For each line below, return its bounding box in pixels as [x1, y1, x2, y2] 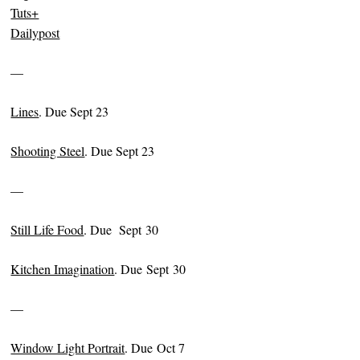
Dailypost [10, 23, 60, 41]
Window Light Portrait [10, 338, 125, 356]
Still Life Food [10, 220, 84, 238]
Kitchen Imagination [10, 260, 115, 277]
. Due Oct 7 [125, 338, 186, 356]
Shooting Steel [10, 141, 85, 159]
